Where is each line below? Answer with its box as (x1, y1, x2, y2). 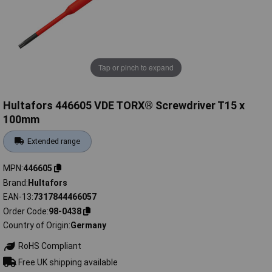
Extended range (27, 137, 81, 146)
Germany (70, 220, 106, 231)
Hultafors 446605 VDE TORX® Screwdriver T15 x (3, 99, 245, 112)
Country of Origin (3, 220, 69, 231)
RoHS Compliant (16, 241, 81, 251)
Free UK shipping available (16, 257, 118, 267)
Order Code (3, 206, 47, 216)
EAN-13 (3, 192, 32, 202)
